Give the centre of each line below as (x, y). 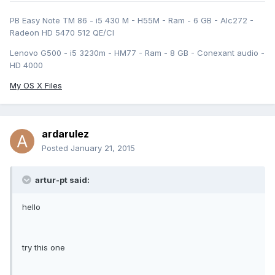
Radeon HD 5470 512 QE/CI (62, 33)
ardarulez (65, 134)
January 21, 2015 (103, 148)
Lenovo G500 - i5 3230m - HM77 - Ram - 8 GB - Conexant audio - (137, 53)
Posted (56, 148)
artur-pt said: (61, 180)
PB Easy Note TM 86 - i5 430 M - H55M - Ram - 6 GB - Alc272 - (132, 21)
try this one (44, 248)
